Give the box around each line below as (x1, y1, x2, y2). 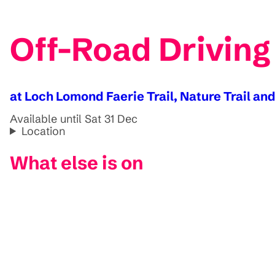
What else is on (10, 151, 144, 174)
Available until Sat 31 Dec (10, 111, 137, 126)
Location (21, 123, 66, 138)
